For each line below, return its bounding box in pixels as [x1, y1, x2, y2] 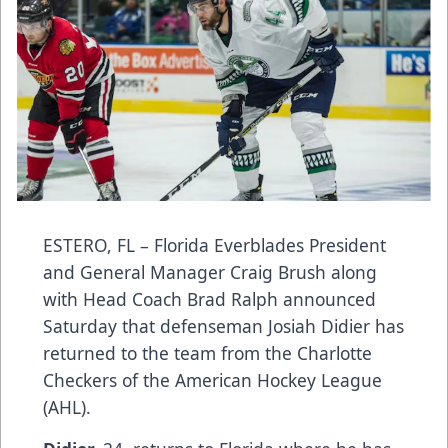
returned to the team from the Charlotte [43, 341, 372, 366]
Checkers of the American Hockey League [43, 368, 382, 393]
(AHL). [43, 395, 91, 420]
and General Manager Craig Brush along [43, 260, 377, 285]
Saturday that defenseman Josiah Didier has [43, 314, 404, 339]
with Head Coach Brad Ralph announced [43, 287, 376, 312]
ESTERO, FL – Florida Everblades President [43, 233, 386, 258]
